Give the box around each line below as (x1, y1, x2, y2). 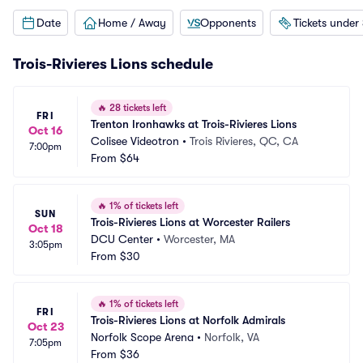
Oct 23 (27, 320, 64, 333)
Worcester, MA (164, 233, 235, 246)
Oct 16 (28, 124, 62, 137)
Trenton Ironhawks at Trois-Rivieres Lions (91, 117, 297, 130)
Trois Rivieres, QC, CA (190, 135, 298, 147)
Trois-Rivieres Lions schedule (13, 56, 213, 72)
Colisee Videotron (91, 135, 179, 147)
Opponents (200, 15, 256, 29)
